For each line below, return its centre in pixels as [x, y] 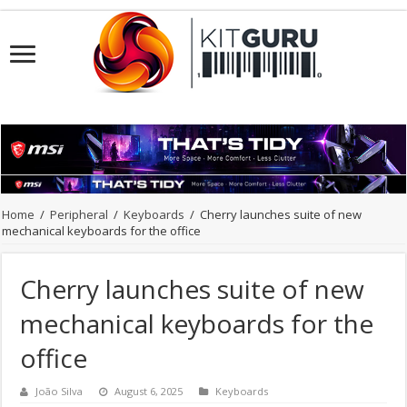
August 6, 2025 [149, 392]
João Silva [60, 392]
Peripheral [79, 215]
